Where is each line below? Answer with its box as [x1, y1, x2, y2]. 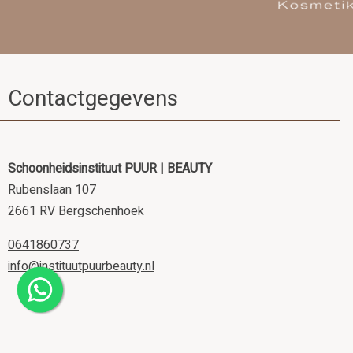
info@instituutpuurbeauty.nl [8, 256, 154, 276]
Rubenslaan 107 [8, 180, 96, 199]
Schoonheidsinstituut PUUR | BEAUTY [8, 158, 212, 178]
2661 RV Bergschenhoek [8, 201, 144, 221]
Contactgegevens [8, 82, 178, 115]
